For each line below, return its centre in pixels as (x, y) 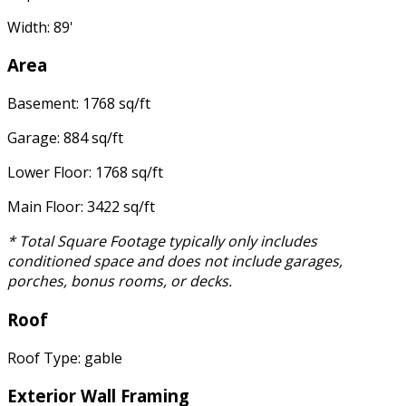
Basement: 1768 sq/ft (79, 104)
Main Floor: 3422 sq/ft (81, 207)
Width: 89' (40, 27)
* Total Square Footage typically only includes (162, 242)
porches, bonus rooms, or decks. (120, 281)
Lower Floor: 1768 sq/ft (85, 173)
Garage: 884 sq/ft (65, 138)
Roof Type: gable (65, 358)
